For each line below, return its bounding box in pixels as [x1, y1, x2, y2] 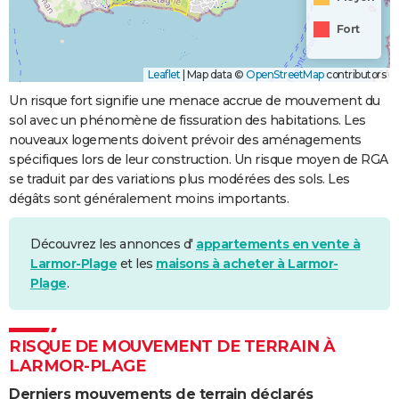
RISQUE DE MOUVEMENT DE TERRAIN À [9, 337, 335, 357]
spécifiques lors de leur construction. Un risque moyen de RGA [9, 151, 388, 168]
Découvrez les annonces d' [30, 236, 196, 253]
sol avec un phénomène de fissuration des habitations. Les [9, 112, 366, 129]
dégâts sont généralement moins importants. [9, 191, 289, 208]
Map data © [184, 68, 246, 82]
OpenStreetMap [246, 68, 324, 82]
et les [117, 256, 156, 273]
